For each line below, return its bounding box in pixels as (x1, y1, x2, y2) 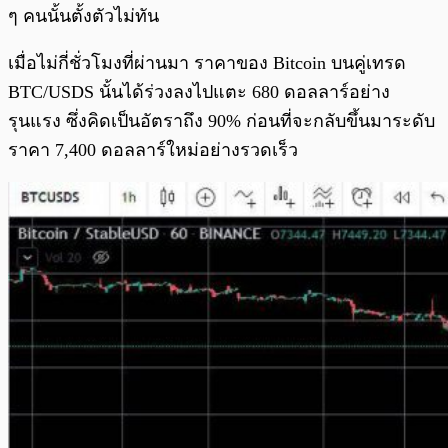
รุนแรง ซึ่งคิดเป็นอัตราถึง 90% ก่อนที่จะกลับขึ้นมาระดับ (8, 110, 435, 131)
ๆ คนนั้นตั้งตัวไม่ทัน (8, 5, 159, 26)
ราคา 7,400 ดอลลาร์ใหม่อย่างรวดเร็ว (8, 139, 298, 160)
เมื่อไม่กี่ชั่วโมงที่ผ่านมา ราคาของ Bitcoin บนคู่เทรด (8, 52, 406, 73)
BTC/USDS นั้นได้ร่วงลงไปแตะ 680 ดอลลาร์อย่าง (8, 81, 390, 102)
